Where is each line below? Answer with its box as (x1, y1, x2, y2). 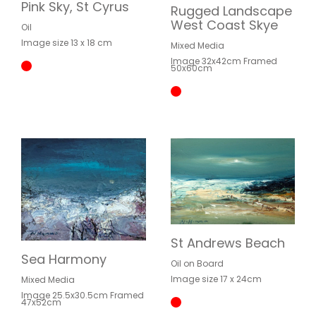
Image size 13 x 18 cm (21, 37, 112, 49)
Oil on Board (170, 257, 224, 269)
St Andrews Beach (170, 234, 285, 252)
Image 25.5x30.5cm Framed (21, 288, 144, 301)
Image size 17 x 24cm (170, 273, 262, 285)
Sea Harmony (21, 250, 107, 268)
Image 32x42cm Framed (170, 54, 277, 67)
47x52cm (21, 296, 61, 308)
